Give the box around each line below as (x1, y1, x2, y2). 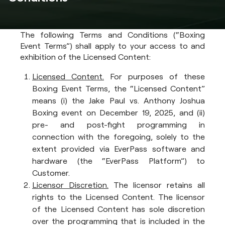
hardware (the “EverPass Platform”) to (32, 156, 205, 166)
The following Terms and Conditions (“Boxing (20, 30, 205, 40)
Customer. (32, 168, 70, 178)
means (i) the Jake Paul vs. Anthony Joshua (32, 95, 205, 105)
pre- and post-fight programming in (32, 120, 205, 130)
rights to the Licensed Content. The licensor (32, 192, 205, 202)
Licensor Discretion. (32, 180, 108, 190)
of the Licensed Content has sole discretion (32, 204, 205, 214)
